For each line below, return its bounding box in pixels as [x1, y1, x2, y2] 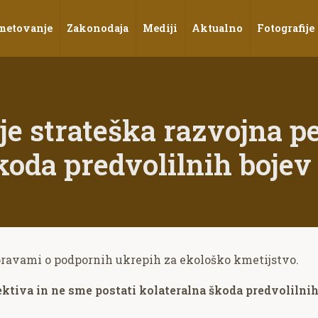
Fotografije [257, 21, 314, 35]
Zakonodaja [67, 21, 128, 35]
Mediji [143, 21, 177, 35]
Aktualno [192, 21, 243, 35]
